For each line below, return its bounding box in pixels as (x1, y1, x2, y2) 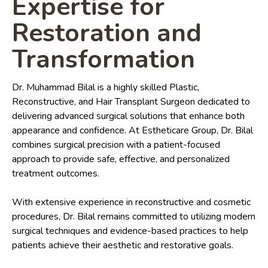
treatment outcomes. (12, 167, 99, 181)
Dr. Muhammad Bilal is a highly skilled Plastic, (12, 81, 199, 95)
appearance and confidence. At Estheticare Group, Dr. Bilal (12, 124, 253, 138)
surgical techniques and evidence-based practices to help (12, 224, 248, 238)
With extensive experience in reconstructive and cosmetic (12, 196, 251, 209)
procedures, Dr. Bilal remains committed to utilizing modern (12, 210, 255, 224)
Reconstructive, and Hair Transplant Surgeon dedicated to (12, 95, 250, 109)
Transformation (12, 42, 195, 77)
